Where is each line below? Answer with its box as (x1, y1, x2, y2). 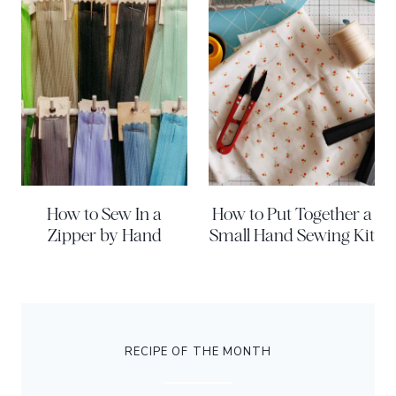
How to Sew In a (47, 203, 162, 225)
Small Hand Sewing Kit (209, 225, 375, 246)
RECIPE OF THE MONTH (124, 344, 272, 361)
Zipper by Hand (47, 225, 162, 246)
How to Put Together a (211, 203, 372, 225)
